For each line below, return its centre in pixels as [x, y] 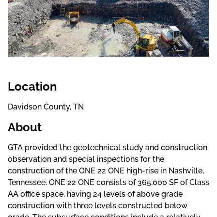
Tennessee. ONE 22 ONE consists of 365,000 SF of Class [108, 183]
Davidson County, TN [46, 107]
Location [32, 87]
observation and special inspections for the [86, 159]
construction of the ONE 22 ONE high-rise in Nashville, [106, 171]
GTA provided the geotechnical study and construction [108, 148]
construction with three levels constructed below [98, 206]
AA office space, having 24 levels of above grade [95, 194]
